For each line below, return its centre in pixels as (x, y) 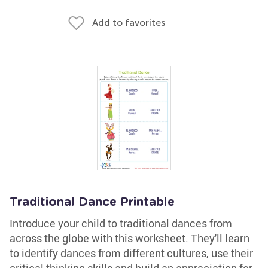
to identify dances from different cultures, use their (131, 253)
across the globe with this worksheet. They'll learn (130, 238)
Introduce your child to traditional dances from (121, 223)
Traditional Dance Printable (92, 202)
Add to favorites (129, 22)
